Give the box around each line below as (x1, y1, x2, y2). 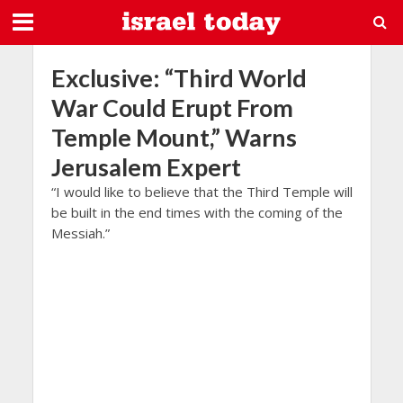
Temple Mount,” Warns (50, 122, 297, 152)
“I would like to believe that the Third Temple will (50, 183, 353, 201)
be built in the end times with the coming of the (50, 203, 343, 221)
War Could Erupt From (50, 93, 293, 122)
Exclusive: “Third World (50, 63, 307, 93)
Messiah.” (50, 224, 110, 242)
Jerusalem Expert (50, 152, 241, 182)
